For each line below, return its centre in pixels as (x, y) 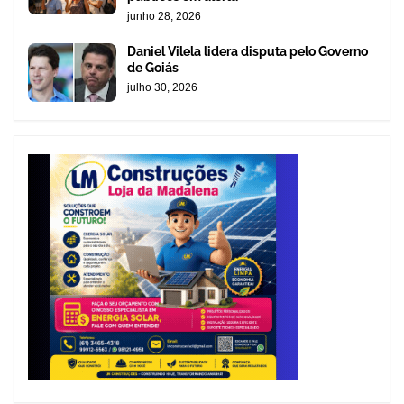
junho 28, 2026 (164, 17)
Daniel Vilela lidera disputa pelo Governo (248, 52)
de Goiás (153, 68)
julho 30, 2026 (162, 88)
